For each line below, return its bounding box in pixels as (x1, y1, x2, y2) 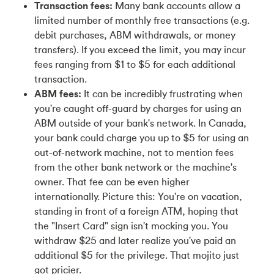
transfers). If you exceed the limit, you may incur (34, 43, 246, 56)
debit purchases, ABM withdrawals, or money (34, 29, 235, 41)
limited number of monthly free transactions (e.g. (34, 14, 250, 26)
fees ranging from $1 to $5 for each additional (34, 58, 235, 70)
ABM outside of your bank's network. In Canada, (34, 117, 246, 129)
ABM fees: (34, 87, 81, 100)
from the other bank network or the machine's (34, 161, 237, 173)
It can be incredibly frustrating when (81, 87, 243, 100)
